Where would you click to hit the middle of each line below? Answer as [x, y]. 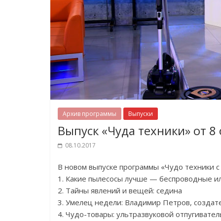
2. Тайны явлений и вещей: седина [120, 190]
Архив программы [90, 114]
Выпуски [141, 114]
